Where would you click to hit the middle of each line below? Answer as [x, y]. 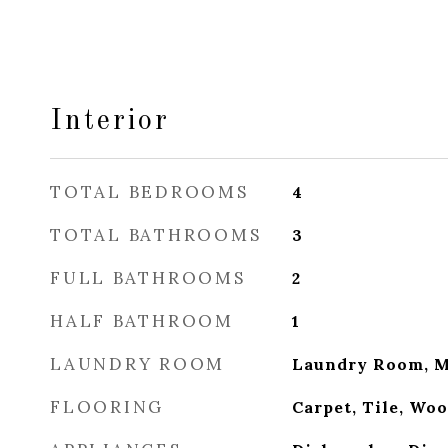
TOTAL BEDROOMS [149, 192]
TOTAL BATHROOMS [156, 235]
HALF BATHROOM [142, 321]
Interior [110, 121]
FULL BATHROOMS [148, 278]
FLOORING [107, 407]
